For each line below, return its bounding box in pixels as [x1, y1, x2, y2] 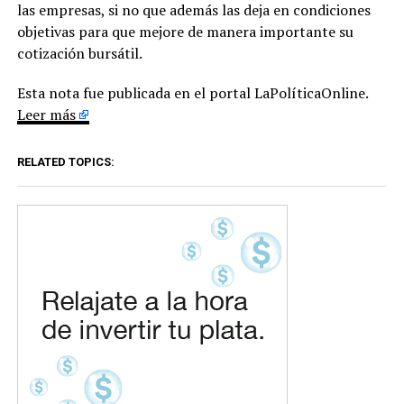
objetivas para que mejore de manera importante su [16, 22, 353, 42]
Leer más [16, 105, 76, 125]
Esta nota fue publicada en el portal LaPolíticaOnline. [16, 83, 368, 104]
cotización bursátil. [16, 43, 142, 64]
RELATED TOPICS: [16, 155, 115, 170]
